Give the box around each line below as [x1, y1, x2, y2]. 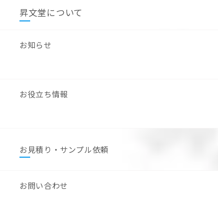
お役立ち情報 [19, 88, 68, 100]
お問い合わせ [19, 180, 68, 192]
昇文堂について [19, 6, 83, 19]
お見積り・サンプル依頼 [19, 144, 109, 156]
